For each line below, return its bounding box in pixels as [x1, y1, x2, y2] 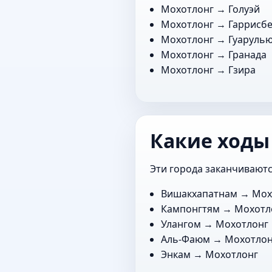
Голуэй [228, 2, 260, 16]
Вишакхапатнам [161, 186, 238, 200]
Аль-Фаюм [161, 232, 211, 246]
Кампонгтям [161, 202, 220, 216]
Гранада [228, 47, 267, 61]
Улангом [161, 217, 202, 231]
